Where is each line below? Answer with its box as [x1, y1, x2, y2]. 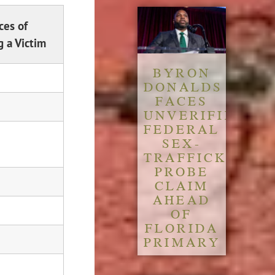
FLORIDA [144, 218, 219, 238]
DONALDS [144, 77, 223, 97]
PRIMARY [144, 232, 221, 252]
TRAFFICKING [144, 147, 258, 168]
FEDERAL [144, 119, 220, 139]
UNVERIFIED [144, 105, 247, 125]
